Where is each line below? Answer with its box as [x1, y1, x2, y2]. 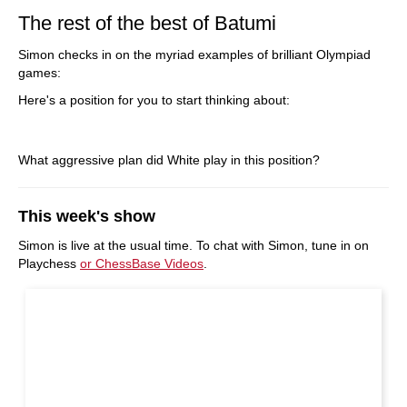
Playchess [18, 256, 80, 271]
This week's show [18, 207, 155, 225]
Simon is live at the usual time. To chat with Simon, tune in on [18, 238, 369, 253]
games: [18, 65, 61, 80]
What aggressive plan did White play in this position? [18, 153, 320, 167]
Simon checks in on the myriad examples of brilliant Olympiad [18, 47, 371, 62]
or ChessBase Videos [80, 256, 203, 271]
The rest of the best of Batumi [18, 12, 276, 35]
